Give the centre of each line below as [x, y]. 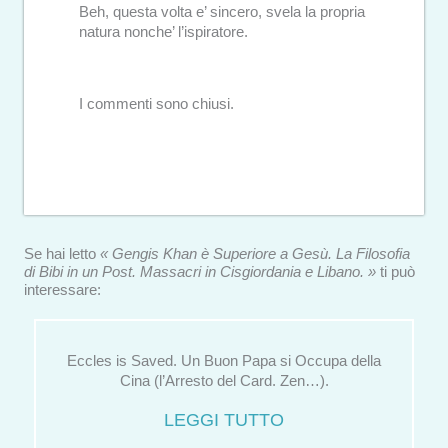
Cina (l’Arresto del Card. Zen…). [224, 380]
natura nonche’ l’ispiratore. [163, 31]
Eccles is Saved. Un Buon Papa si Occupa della [224, 360]
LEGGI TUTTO [224, 419]
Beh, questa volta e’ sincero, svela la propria [222, 11]
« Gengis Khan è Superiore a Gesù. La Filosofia [255, 253]
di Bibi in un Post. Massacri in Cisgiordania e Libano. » [200, 271]
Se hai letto [62, 253]
